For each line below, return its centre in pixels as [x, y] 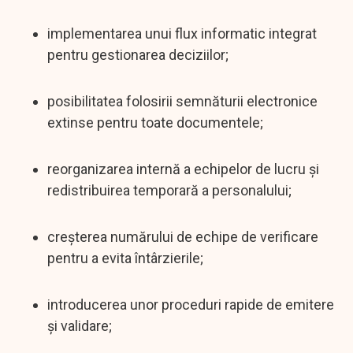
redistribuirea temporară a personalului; [169, 190]
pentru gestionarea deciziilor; [138, 54]
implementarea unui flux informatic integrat [182, 33]
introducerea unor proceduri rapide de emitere [191, 304]
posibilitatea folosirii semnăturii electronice [182, 101]
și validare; [80, 325]
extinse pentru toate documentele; [155, 122]
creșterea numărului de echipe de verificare [183, 236]
